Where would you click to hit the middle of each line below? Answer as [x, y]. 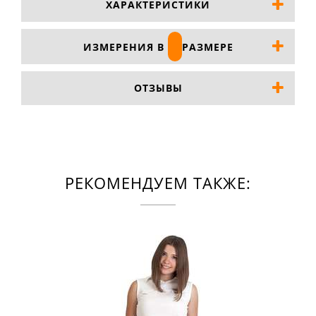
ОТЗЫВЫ [158, 88]
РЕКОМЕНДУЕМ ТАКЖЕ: [158, 183]
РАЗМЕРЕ [207, 47]
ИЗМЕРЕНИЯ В [125, 47]
